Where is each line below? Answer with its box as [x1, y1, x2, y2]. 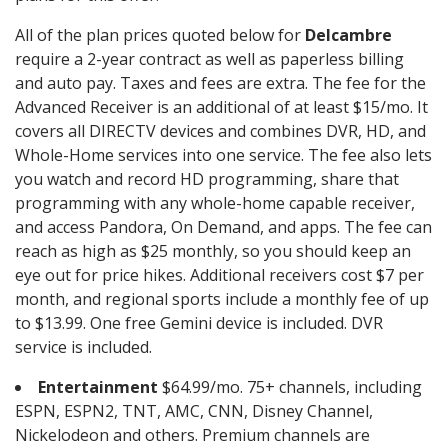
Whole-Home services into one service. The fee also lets [15, 144, 432, 167]
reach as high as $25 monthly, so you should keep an [15, 240, 411, 263]
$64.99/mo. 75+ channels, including [158, 376, 422, 399]
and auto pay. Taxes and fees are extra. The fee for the [15, 72, 426, 95]
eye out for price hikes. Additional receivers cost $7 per [15, 264, 424, 287]
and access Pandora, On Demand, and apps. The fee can [15, 216, 432, 239]
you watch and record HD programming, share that [15, 168, 399, 191]
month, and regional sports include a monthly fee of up [15, 288, 429, 311]
